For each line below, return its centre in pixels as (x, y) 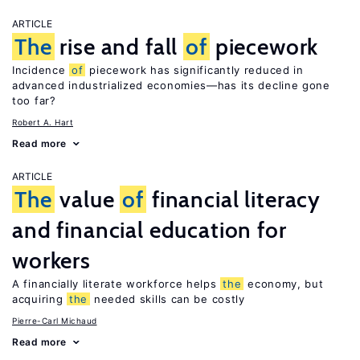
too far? (34, 100)
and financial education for (149, 230)
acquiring (39, 299)
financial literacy (234, 199)
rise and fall (119, 47)
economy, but (284, 284)
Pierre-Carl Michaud (55, 321)
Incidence (41, 70)
